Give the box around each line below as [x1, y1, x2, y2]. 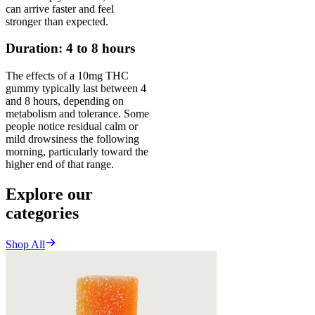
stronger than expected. [6, 15, 108, 27]
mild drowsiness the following [6, 133, 139, 146]
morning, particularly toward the [6, 146, 148, 158]
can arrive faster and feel [6, 2, 114, 15]
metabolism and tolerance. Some [6, 108, 149, 120]
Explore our [6, 184, 93, 203]
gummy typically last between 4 [6, 82, 146, 95]
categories [6, 203, 79, 222]
